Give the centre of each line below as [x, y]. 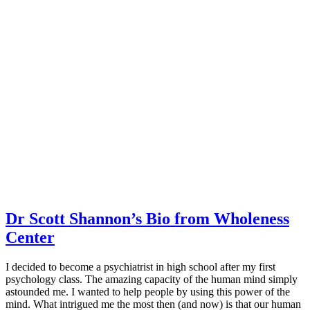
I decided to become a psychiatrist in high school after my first [140, 266]
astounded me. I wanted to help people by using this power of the [148, 291]
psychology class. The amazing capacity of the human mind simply [152, 279]
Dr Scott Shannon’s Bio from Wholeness [147, 218]
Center [30, 237]
